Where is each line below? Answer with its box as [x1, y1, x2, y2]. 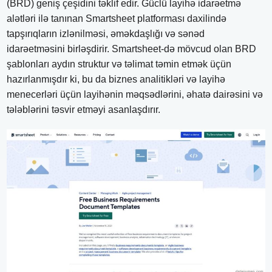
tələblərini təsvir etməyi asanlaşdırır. [7, 104, 161, 115]
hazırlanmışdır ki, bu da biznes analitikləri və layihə [7, 73, 226, 84]
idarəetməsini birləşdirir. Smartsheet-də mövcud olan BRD [7, 43, 257, 54]
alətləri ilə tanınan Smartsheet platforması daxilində [7, 13, 227, 24]
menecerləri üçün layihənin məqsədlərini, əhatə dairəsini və [7, 89, 263, 100]
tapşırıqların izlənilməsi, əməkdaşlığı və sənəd [7, 28, 205, 39]
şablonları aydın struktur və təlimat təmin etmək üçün [7, 58, 232, 69]
